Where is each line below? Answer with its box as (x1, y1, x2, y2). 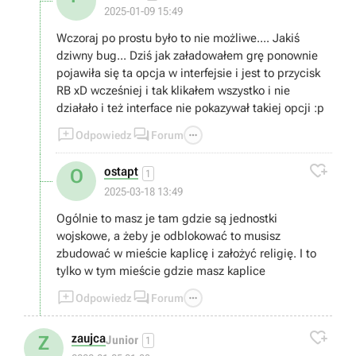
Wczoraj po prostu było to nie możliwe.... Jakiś (56, 31, 300, 45)
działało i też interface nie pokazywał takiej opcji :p (56, 101, 324, 115)
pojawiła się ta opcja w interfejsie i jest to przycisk (56, 66, 320, 80)
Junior (106, 332, 138, 347)
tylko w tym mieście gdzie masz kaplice (56, 264, 265, 278)
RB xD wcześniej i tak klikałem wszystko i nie (56, 83, 290, 98)
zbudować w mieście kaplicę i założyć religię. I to (56, 246, 316, 261)
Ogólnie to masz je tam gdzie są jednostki (56, 211, 277, 226)
